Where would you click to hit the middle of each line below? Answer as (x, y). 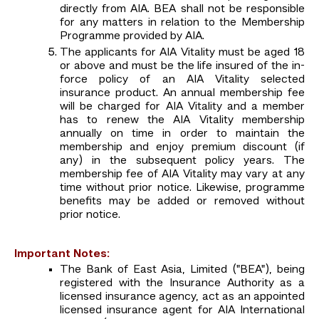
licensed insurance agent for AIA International (182, 311)
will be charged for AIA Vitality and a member (182, 107)
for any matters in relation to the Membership (182, 23)
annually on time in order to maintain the (182, 134)
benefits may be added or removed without (182, 202)
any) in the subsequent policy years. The (182, 161)
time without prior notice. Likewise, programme (182, 188)
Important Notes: (62, 255)
